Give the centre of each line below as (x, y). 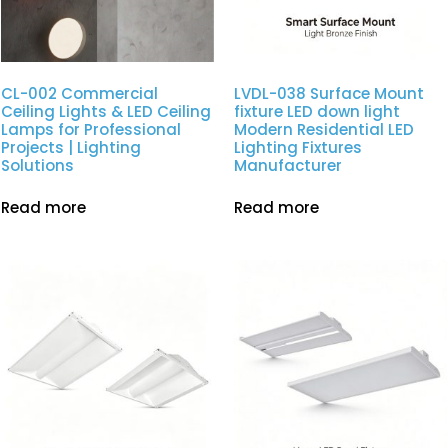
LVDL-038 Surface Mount (329, 93)
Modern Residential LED (324, 129)
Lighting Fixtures (298, 147)
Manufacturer (288, 165)
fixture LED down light (317, 111)
